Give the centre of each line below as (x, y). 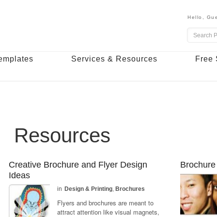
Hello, (197, 17)
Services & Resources (114, 59)
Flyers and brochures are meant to (106, 203)
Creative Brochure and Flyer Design (78, 165)
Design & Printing (89, 189)
